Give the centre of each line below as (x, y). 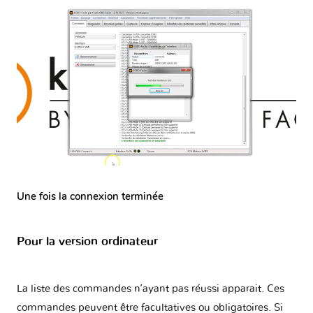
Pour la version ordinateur (87, 241)
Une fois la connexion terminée (90, 197)
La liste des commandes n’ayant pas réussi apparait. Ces (151, 289)
